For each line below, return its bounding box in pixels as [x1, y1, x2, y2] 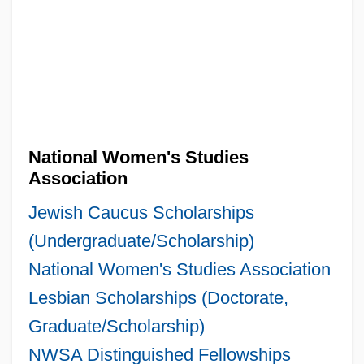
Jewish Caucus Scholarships [28, 201, 254, 223]
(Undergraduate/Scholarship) [28, 230, 254, 251]
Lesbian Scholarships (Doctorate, [28, 287, 288, 308]
